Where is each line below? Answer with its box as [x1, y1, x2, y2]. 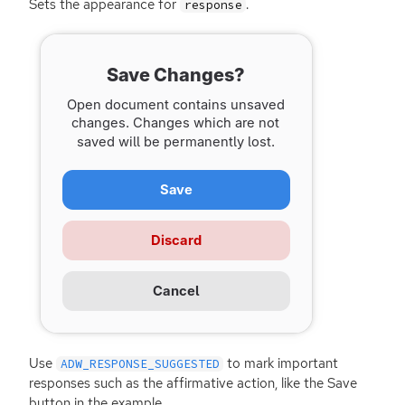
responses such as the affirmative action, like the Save [29, 373, 357, 392]
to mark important [223, 353, 339, 372]
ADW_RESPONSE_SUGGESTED [60, 355, 220, 372]
